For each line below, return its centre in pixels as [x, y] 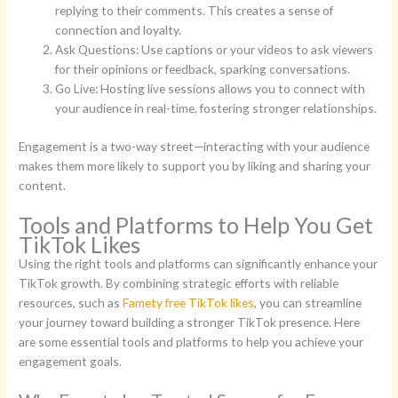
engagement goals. [71, 361]
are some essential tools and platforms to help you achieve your [191, 341]
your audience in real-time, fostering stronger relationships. [216, 108]
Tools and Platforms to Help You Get [196, 224]
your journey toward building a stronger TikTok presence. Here [190, 322]
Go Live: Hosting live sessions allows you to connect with [211, 89]
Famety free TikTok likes [189, 302]
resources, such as [71, 302]
